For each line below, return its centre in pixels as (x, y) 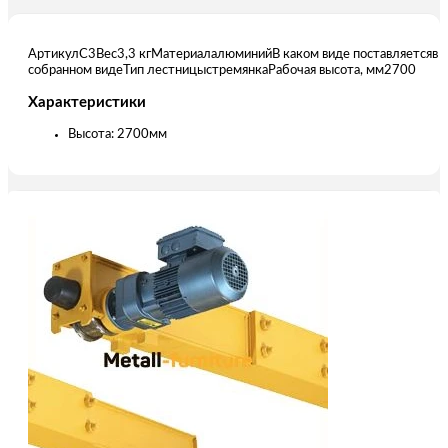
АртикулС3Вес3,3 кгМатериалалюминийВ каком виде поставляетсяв (233, 54)
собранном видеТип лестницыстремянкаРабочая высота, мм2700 (222, 70)
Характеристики (87, 102)
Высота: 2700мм (117, 134)
